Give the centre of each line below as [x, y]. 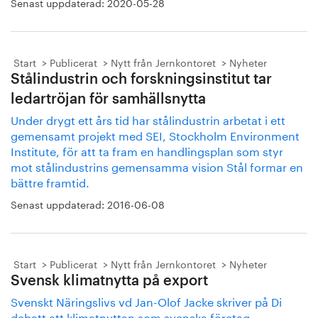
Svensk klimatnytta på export [109, 281]
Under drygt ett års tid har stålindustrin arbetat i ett [148, 119]
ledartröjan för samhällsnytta [108, 99]
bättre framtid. [51, 181]
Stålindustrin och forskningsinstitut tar [141, 79]
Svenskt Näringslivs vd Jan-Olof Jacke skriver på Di [146, 301]
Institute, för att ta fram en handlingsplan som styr [147, 150]
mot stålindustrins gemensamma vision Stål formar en [157, 166]
